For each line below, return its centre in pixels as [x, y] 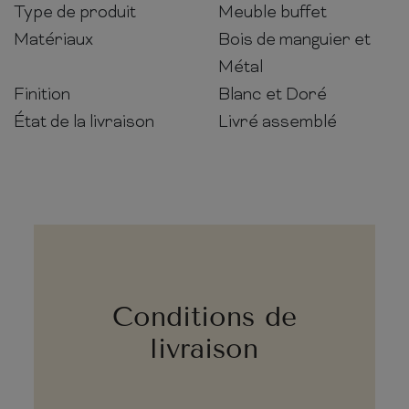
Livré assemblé [278, 122]
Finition [42, 95]
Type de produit [75, 13]
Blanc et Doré [273, 95]
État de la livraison [84, 122]
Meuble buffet [273, 13]
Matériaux [53, 40]
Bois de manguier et [294, 40]
